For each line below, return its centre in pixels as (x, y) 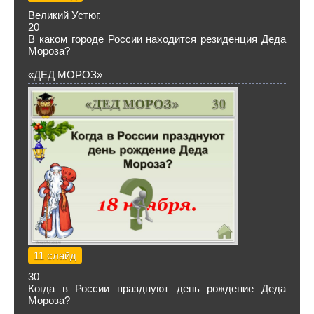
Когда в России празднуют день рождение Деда (157, 288)
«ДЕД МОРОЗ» (65, 75)
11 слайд (55, 255)
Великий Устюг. (64, 15)
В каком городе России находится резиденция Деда (157, 39)
